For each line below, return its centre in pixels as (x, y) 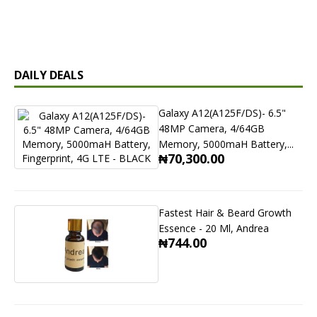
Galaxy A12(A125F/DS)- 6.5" (222, 113)
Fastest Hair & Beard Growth (225, 212)
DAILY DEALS (49, 75)
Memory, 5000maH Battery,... (226, 144)
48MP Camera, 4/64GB (212, 128)
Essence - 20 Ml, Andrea (214, 228)
